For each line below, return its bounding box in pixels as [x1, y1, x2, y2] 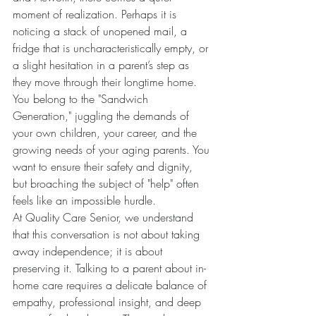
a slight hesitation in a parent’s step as [13, 57, 193, 73]
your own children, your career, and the [13, 125, 200, 140]
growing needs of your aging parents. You [13, 142, 213, 157]
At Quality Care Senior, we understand [13, 209, 197, 225]
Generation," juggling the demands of [13, 108, 193, 123]
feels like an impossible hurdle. [13, 193, 156, 208]
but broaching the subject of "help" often [13, 176, 202, 191]
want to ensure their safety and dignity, [13, 159, 196, 174]
